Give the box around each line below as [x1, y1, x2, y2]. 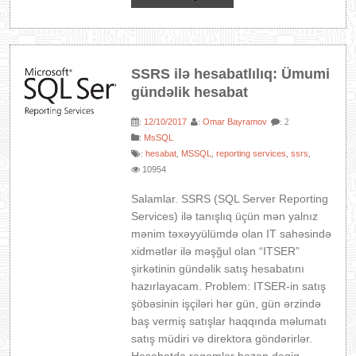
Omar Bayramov [203, 117, 268, 126]
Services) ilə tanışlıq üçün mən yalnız [131, 210, 319, 222]
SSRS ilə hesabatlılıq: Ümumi [131, 66, 331, 82]
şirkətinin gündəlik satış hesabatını [131, 262, 305, 275]
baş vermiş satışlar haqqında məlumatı [131, 315, 327, 327]
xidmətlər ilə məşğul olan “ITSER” [131, 245, 300, 257]
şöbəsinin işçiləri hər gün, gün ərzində [131, 297, 322, 310]
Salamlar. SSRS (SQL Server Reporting [131, 192, 329, 205]
